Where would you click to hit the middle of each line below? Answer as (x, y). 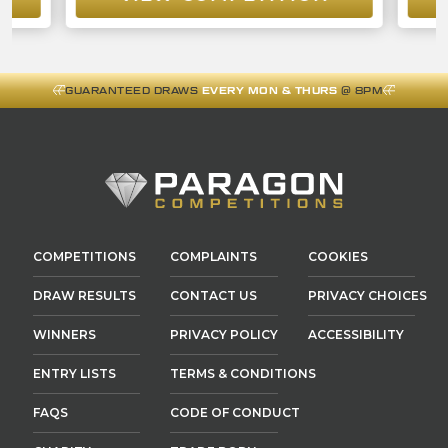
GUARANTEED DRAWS (133, 89)
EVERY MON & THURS (269, 89)
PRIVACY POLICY (224, 334)
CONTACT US (214, 295)
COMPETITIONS (84, 256)
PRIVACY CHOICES (367, 295)
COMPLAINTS (214, 256)
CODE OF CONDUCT (235, 412)
